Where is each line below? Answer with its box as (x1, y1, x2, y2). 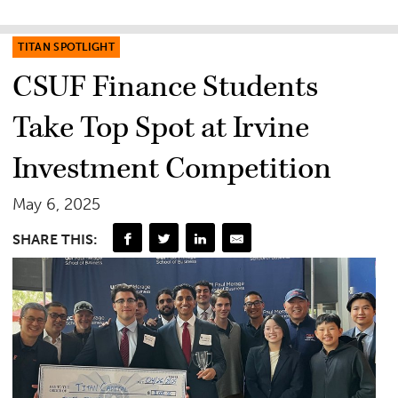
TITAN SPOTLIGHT (18, 41, 115, 54)
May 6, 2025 (12, 195, 101, 215)
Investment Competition (12, 149, 332, 189)
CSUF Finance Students (12, 68, 319, 107)
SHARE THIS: (12, 230, 99, 248)
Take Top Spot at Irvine (12, 108, 310, 148)
